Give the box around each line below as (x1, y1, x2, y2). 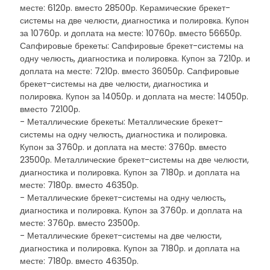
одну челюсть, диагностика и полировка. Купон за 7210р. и (20, 52, 250, 64)
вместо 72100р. (20, 103, 80, 115)
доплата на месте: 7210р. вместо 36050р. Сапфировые (20, 65, 239, 77)
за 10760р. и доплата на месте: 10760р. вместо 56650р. (20, 27, 242, 39)
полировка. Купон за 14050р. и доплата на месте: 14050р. (20, 90, 248, 102)
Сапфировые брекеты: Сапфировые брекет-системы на (20, 40, 243, 52)
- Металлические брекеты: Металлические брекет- (20, 116, 223, 128)
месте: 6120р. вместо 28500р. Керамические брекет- (20, 2, 230, 14)
